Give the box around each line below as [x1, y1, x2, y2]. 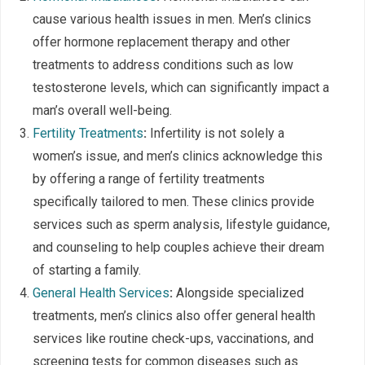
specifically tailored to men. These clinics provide [33, 194, 314, 210]
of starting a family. [33, 262, 141, 279]
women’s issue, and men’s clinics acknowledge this [33, 148, 323, 165]
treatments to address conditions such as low [33, 57, 293, 73]
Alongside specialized [173, 285, 304, 301]
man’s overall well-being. [33, 103, 172, 119]
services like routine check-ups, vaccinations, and [33, 331, 314, 347]
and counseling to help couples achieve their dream [33, 240, 324, 256]
